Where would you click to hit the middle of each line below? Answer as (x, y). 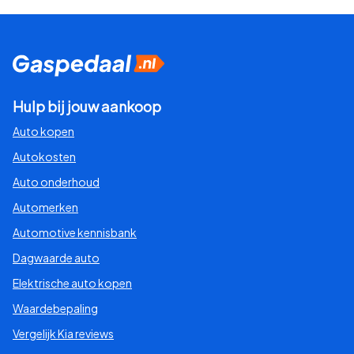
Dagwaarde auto (56, 258)
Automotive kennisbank (75, 233)
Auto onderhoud (56, 182)
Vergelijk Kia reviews (63, 334)
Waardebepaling (55, 309)
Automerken (45, 207)
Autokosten (44, 157)
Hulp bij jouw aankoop (87, 107)
